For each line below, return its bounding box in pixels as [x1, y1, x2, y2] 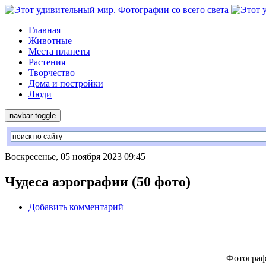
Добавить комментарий [28, 201, 123, 212]
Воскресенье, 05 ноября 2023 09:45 [5, 151, 145, 161]
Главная [28, 25, 61, 35]
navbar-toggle [9, 111, 56, 120]
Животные [28, 36, 72, 46]
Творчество [28, 68, 75, 78]
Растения [28, 57, 65, 67]
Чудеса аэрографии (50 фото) [5, 173, 191, 189]
